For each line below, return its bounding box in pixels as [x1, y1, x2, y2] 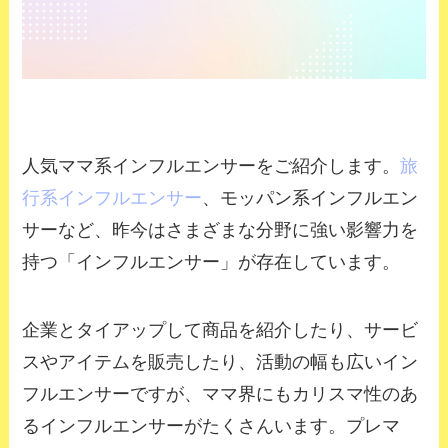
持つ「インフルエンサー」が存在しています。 [22, 252, 401, 273]
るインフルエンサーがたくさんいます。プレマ [22, 416, 401, 437]
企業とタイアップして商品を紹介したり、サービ [22, 320, 419, 341]
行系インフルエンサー [22, 188, 203, 209]
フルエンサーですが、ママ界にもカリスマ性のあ [22, 384, 419, 405]
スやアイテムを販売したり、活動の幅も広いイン [22, 352, 419, 373]
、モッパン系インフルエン [202, 188, 419, 209]
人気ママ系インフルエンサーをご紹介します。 [22, 156, 401, 177]
